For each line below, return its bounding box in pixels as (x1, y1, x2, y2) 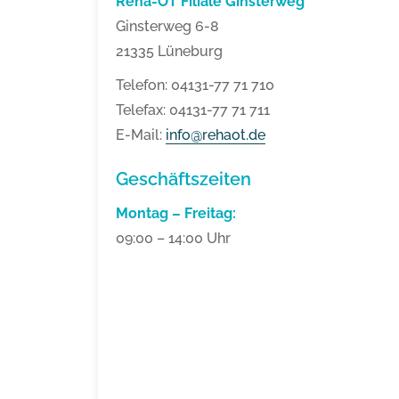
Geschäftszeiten (116, 168, 251, 191)
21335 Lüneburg (116, 43, 223, 61)
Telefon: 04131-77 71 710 (116, 77, 274, 94)
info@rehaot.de (166, 126, 265, 144)
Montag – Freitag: (116, 205, 236, 223)
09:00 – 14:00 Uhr (116, 230, 231, 248)
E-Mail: (116, 126, 166, 144)
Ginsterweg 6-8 (116, 18, 219, 36)
